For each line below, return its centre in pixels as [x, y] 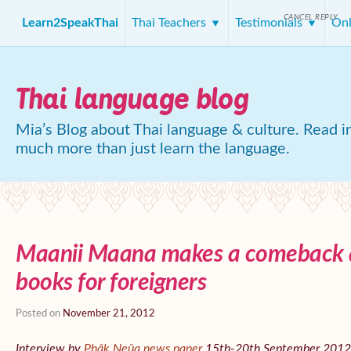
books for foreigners [111, 283]
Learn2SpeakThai [70, 23]
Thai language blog [132, 99]
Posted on [39, 314]
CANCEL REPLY [311, 17]
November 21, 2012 [109, 314]
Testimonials [270, 23]
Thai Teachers [170, 23]
